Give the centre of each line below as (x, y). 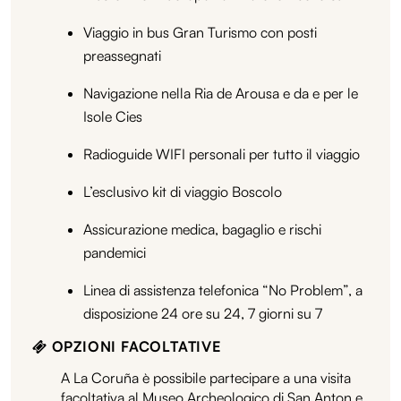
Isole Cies (113, 116)
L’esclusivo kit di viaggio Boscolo (183, 191)
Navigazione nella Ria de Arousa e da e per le (221, 93)
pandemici (115, 252)
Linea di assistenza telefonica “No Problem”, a (223, 290)
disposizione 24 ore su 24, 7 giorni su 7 (203, 313)
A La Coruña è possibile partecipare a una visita (206, 377)
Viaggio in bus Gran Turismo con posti (200, 32)
